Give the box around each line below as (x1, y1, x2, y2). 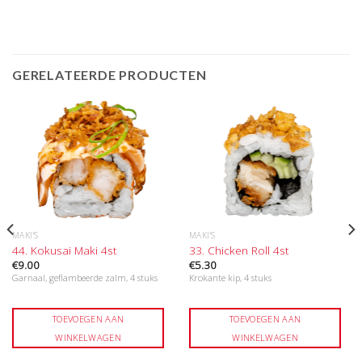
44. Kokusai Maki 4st (11, 242, 117, 258)
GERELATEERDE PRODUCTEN (12, 67, 207, 83)
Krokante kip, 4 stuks (188, 271, 271, 284)
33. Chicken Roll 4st (188, 242, 289, 258)
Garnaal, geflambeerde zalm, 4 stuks (11, 271, 158, 284)
